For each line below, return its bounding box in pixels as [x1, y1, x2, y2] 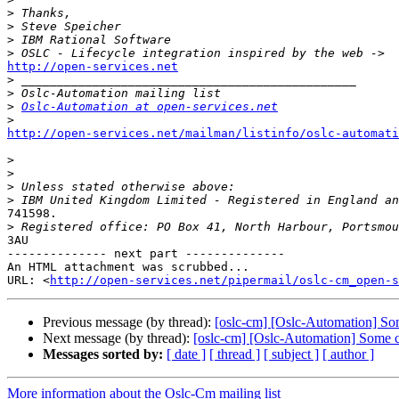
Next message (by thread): [43, 330, 193, 346]
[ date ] [167, 346, 206, 362]
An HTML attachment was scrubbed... [7, 260, 249, 274]
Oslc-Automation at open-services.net [21, 100, 278, 114]
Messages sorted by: [43, 346, 163, 362]
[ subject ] [264, 346, 319, 362]
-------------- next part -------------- [7, 247, 285, 261]
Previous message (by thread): [43, 314, 215, 330]
